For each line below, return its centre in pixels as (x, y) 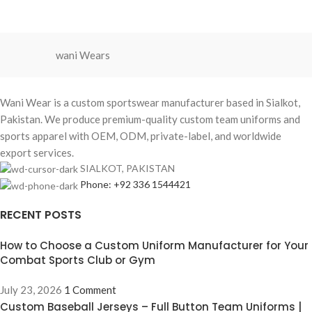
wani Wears (83, 55)
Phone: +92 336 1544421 (135, 185)
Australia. (179, 24)
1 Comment (90, 289)
